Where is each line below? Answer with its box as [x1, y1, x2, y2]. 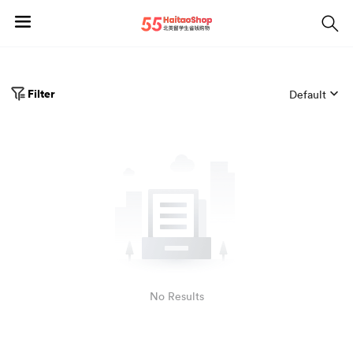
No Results [149, 288, 204, 303]
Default [289, 86, 326, 102]
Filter [28, 85, 55, 102]
